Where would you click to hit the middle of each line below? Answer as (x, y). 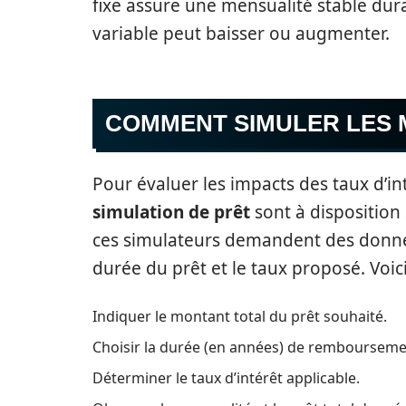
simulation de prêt (171, 212)
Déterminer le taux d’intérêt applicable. (226, 378)
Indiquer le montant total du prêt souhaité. (240, 316)
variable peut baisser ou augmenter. (241, 34)
